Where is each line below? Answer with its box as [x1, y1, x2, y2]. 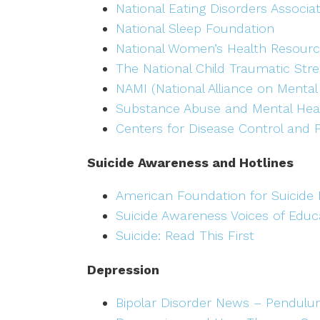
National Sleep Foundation [116, 21, 274, 36]
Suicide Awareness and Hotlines [87, 155, 294, 171]
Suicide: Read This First [116, 228, 254, 244]
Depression [87, 262, 159, 278]
